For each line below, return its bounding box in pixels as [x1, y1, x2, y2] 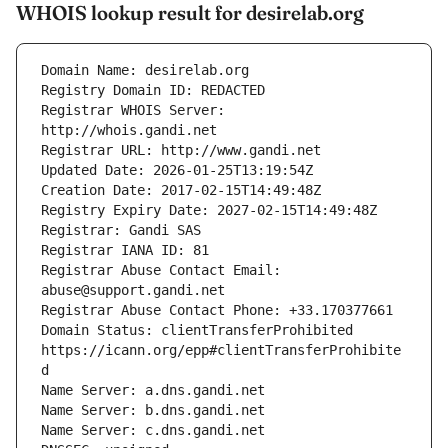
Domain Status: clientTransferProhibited [41, 322, 353, 339]
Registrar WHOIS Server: [41, 102, 225, 119]
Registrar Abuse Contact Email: [41, 262, 281, 279]
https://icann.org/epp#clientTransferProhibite [41, 342, 401, 359]
